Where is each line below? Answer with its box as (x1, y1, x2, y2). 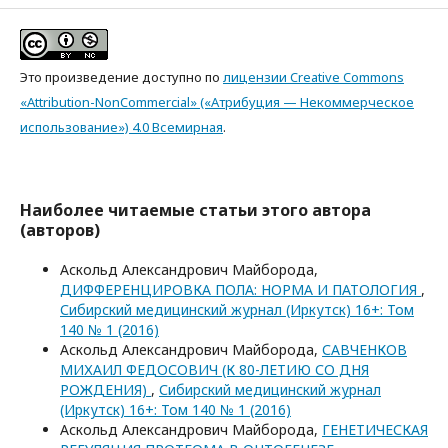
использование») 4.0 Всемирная (20, 117, 223, 136)
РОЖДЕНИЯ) (60, 379, 151, 399)
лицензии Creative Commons (223, 67, 404, 86)
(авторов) (20, 218, 100, 241)
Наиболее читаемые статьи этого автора (20, 198, 371, 221)
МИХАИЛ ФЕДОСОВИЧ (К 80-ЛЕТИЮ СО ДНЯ (60, 359, 369, 379)
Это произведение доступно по (20, 67, 223, 86)
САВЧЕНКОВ (322, 339, 407, 359)
